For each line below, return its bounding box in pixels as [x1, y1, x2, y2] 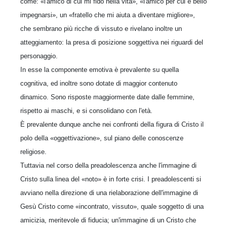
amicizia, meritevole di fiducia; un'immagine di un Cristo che [20, 216, 196, 224]
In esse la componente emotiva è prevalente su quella [20, 66, 179, 73]
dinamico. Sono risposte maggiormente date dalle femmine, [20, 93, 195, 101]
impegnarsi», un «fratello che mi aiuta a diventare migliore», [20, 11, 195, 19]
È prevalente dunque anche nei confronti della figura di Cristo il [20, 121, 204, 128]
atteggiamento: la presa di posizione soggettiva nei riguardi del [20, 39, 203, 46]
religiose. [20, 148, 47, 156]
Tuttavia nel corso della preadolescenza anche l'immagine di [20, 162, 197, 169]
